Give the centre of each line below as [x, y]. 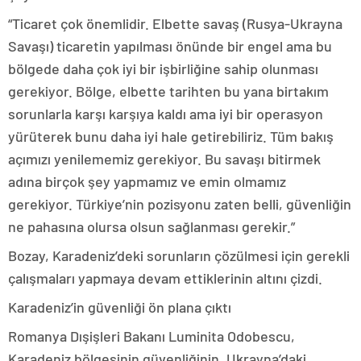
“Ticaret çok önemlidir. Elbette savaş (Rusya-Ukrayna [175, 23]
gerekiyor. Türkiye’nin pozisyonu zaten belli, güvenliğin [180, 203]
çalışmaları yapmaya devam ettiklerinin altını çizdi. [165, 278]
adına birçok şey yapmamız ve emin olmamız [147, 181]
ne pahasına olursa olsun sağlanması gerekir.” [151, 226]
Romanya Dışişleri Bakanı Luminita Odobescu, [151, 336]
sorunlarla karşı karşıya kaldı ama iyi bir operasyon [166, 113]
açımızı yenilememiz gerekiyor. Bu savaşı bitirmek [164, 158]
